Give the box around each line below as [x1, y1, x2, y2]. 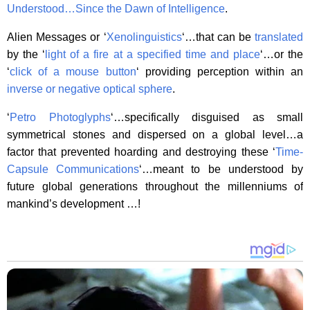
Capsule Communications [7, 163, 140, 175]
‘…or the [259, 48, 304, 60]
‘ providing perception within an [136, 65, 303, 77]
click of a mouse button [10, 65, 136, 77]
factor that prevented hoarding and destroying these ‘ [7, 145, 275, 158]
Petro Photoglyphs [10, 111, 111, 123]
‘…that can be [181, 30, 255, 43]
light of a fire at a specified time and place [45, 48, 260, 60]
